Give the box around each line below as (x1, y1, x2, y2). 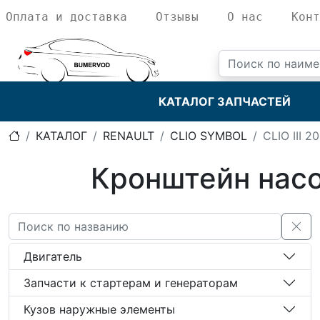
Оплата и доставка (6, 10, 127, 24)
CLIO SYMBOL (170, 129, 247, 143)
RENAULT (103, 129, 154, 143)
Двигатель (24, 249, 82, 264)
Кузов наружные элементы (24, 301, 175, 316)
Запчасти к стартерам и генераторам (24, 275, 238, 290)
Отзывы (156, 10, 199, 24)
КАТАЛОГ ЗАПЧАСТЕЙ (158, 94, 291, 109)
